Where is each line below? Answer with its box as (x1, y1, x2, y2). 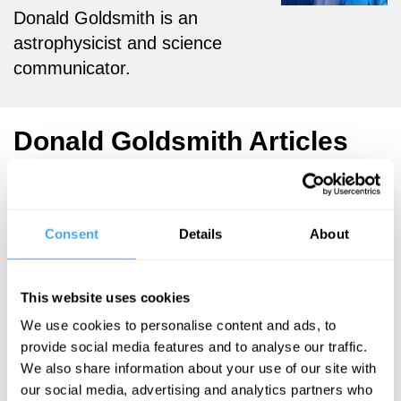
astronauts (13, 328, 105, 349)
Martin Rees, (13, 235, 94, 251)
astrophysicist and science (13, 32, 222, 53)
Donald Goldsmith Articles (13, 125, 348, 156)
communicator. (13, 57, 131, 78)
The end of (13, 303, 104, 324)
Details (178, 226, 223, 242)
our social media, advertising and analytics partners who (21, 381, 372, 397)
